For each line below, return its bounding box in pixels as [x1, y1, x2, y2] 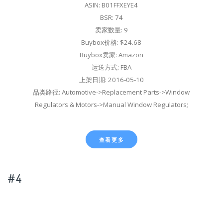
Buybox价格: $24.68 [81, 37, 142, 47]
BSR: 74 [100, 12, 123, 22]
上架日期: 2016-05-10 [79, 75, 144, 84]
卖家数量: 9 [95, 25, 128, 34]
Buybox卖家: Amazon [79, 50, 143, 59]
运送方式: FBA [91, 62, 131, 72]
